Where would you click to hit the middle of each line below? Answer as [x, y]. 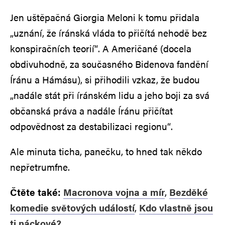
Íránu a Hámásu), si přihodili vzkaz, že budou [105, 79]
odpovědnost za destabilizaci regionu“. [91, 126]
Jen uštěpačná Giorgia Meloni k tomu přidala [105, 17]
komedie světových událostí [72, 207]
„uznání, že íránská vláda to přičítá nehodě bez [108, 33]
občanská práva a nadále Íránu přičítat [91, 110]
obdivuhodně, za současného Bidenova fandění [109, 64]
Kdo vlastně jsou [176, 207]
